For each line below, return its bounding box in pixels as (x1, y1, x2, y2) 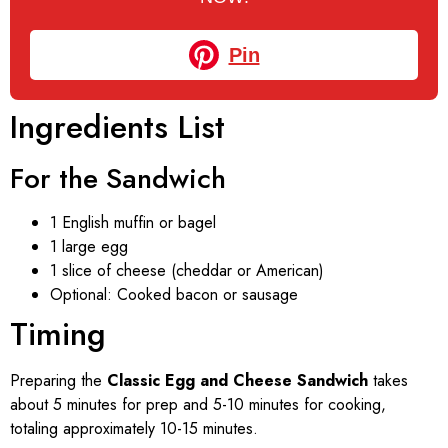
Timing (10, 310, 106, 357)
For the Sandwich (10, 157, 226, 199)
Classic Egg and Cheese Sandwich (107, 368, 368, 392)
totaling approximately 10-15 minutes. (10, 416, 258, 440)
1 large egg (50, 234, 128, 258)
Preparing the (10, 368, 107, 392)
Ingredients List (10, 103, 225, 150)
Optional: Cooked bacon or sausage (50, 282, 298, 306)
